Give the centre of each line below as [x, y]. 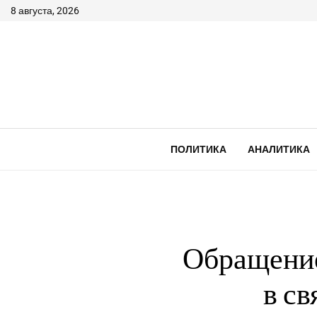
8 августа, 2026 [45, 11]
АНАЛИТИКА [278, 149]
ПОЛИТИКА [198, 149]
